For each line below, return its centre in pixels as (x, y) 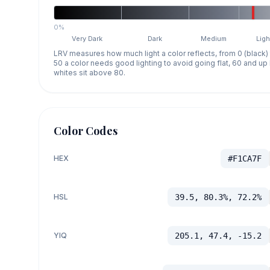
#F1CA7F (244, 158)
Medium (214, 38)
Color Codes (86, 130)
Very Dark (87, 38)
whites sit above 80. (89, 72)
